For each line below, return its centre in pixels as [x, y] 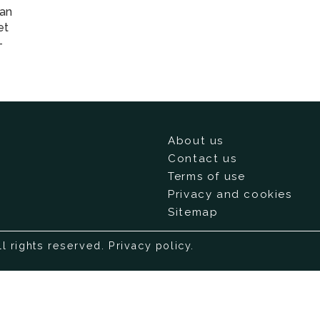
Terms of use [207, 176]
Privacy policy [150, 246]
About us [196, 140]
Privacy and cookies [230, 194]
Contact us [202, 158]
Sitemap [193, 212]
